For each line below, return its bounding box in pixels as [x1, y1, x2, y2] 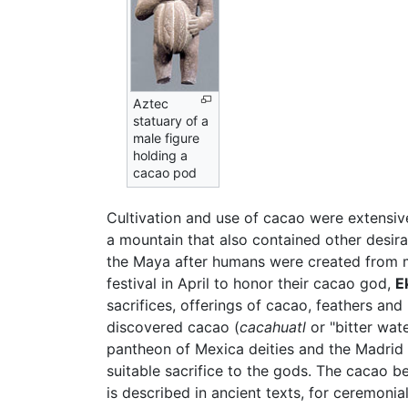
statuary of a [133, 113, 209, 129]
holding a [133, 148, 189, 164]
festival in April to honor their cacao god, [107, 274, 395, 293]
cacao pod [133, 165, 198, 181]
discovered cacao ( [107, 318, 240, 337]
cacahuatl [240, 318, 306, 337]
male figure [133, 130, 200, 147]
